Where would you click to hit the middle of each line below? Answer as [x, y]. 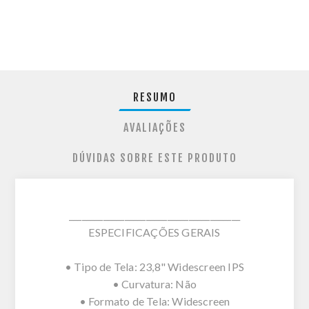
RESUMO [154, 97]
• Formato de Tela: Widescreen [154, 301]
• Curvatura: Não [154, 283]
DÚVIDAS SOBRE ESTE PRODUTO [154, 158]
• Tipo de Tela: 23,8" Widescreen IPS [154, 266]
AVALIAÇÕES [154, 127]
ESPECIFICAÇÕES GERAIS [154, 232]
